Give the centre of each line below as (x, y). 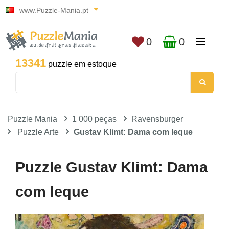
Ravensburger (157, 119)
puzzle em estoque (81, 64)
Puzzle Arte (38, 132)
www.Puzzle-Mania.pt (54, 10)
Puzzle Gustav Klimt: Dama (111, 167)
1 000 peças (94, 119)
